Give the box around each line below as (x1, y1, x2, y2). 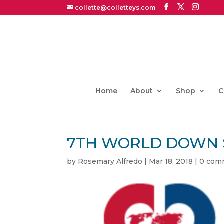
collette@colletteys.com (75, 4, 156, 11)
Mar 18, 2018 (149, 157, 193, 166)
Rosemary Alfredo (78, 157, 143, 166)
